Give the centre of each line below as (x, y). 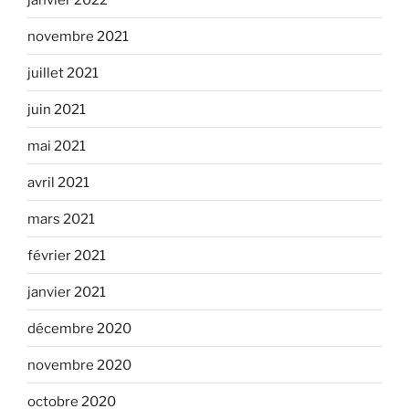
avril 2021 (58, 182)
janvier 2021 (67, 292)
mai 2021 (57, 146)
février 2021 (67, 255)
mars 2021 (61, 219)
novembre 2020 (79, 365)
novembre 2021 (78, 36)
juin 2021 (57, 109)
